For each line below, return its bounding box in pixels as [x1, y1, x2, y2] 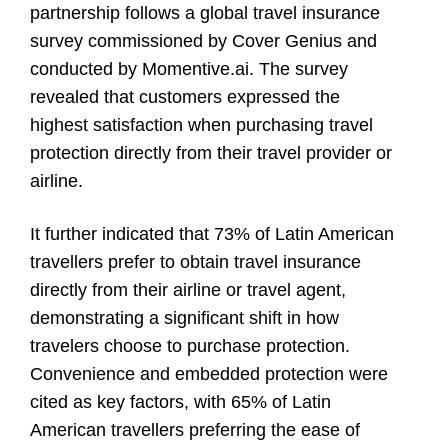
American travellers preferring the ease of [30, 419, 360, 440]
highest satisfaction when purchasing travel [30, 114, 373, 135]
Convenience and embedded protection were [30, 363, 388, 384]
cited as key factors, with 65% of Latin [30, 391, 331, 412]
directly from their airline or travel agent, [30, 279, 346, 300]
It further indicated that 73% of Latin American [30, 223, 394, 244]
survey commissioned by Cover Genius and [30, 30, 377, 51]
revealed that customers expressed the [30, 86, 340, 107]
